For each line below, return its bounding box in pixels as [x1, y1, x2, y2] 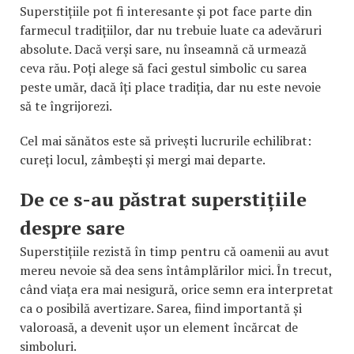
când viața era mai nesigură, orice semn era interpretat [20, 280, 333, 298]
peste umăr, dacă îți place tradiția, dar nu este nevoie [20, 77, 321, 96]
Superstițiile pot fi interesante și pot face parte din [20, 2, 312, 20]
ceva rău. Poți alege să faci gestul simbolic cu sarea [20, 58, 307, 77]
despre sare [20, 214, 125, 240]
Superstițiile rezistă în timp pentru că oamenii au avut [20, 242, 330, 260]
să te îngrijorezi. [20, 96, 112, 115]
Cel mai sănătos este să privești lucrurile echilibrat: [20, 131, 311, 149]
